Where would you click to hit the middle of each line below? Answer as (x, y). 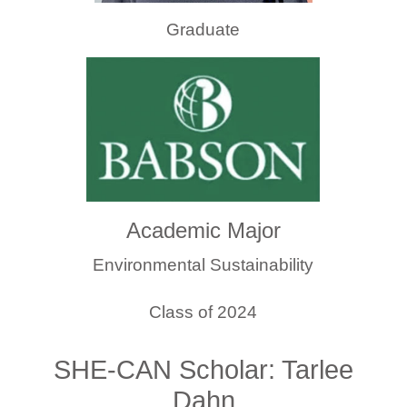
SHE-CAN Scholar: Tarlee (203, 369)
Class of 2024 (203, 312)
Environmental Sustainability (203, 264)
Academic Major (203, 230)
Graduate (203, 29)
